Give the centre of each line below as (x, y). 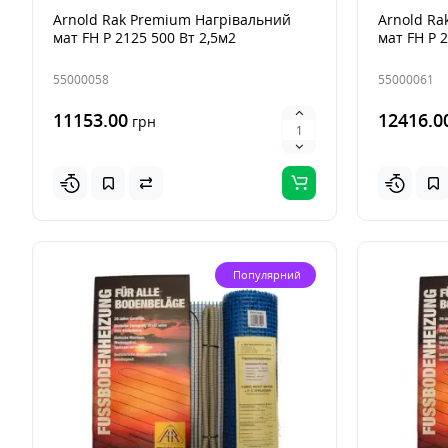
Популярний (267, 275)
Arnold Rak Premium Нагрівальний (172, 20)
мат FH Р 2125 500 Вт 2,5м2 (144, 38)
